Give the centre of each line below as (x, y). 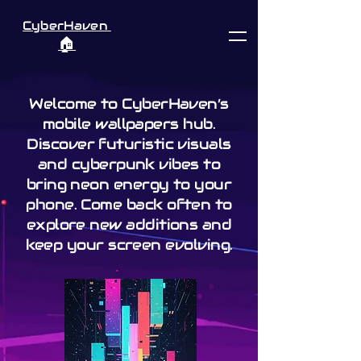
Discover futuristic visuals (129, 144)
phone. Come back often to (129, 204)
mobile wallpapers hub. (129, 124)
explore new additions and (129, 224)
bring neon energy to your (129, 184)
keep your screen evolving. (129, 245)
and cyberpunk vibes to (129, 164)
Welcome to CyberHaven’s (129, 104)
